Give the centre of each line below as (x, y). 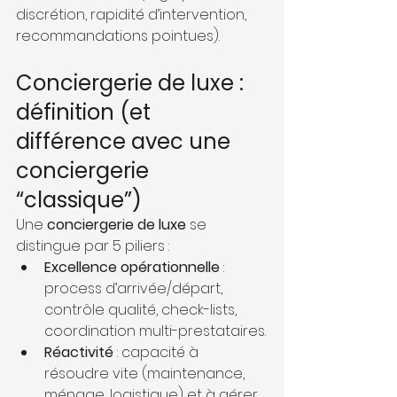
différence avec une (126, 141)
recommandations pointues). (118, 35)
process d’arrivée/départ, (135, 288)
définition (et (86, 112)
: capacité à (158, 352)
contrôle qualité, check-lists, (142, 309)
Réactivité (79, 352)
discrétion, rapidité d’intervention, (133, 14)
